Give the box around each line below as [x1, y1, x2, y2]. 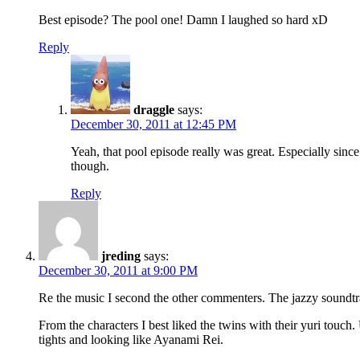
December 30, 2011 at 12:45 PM [71, 117, 236, 131]
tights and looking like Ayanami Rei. [39, 332, 223, 346]
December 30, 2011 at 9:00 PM [39, 263, 198, 277]
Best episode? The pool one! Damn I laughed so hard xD [39, 12, 328, 27]
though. [71, 158, 109, 173]
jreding [101, 248, 141, 263]
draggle [133, 102, 174, 117]
